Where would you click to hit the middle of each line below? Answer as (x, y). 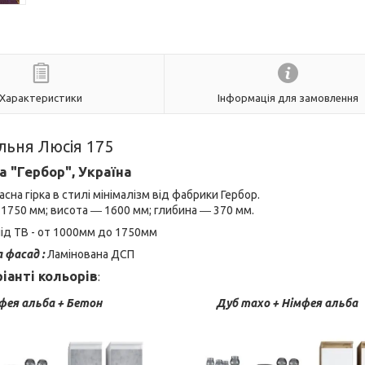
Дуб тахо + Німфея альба (287, 303)
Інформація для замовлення (288, 97)
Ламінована (77, 254)
